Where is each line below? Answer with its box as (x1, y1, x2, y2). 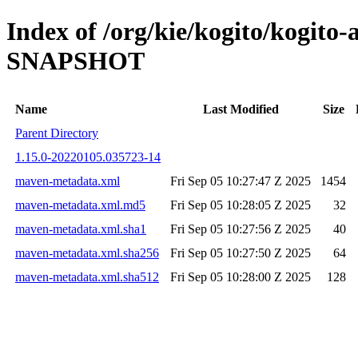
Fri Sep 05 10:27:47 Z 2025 (170, 173, 311, 188)
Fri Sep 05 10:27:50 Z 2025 (170, 245, 311, 260)
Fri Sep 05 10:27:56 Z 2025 (170, 221, 311, 236)
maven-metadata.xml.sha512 (15, 269, 159, 284)
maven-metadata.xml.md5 (15, 197, 145, 212)
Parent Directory (15, 125, 98, 140)
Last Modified (202, 101, 279, 116)
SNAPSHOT (6, 46, 145, 76)
